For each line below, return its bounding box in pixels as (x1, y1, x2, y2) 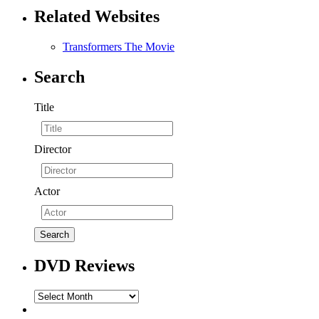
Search (34, 68, 85, 87)
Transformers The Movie (63, 41, 174, 53)
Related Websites (34, 7, 159, 26)
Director (34, 143, 71, 156)
